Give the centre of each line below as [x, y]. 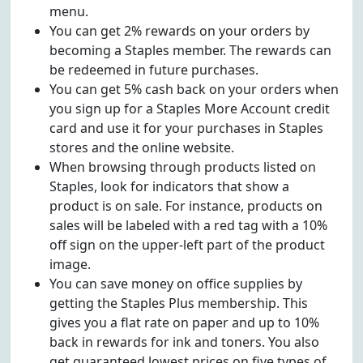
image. [70, 264]
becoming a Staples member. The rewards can [190, 50]
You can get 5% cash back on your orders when [194, 89]
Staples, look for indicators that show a [169, 186]
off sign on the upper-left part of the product [187, 245]
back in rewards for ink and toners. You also [184, 342]
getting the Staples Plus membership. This [179, 303]
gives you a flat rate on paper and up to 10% [184, 322]
